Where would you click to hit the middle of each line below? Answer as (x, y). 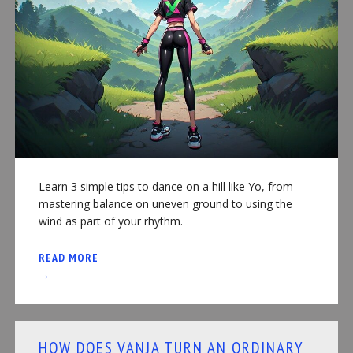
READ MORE (68, 258)
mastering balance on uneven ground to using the (165, 204)
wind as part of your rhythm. (110, 221)
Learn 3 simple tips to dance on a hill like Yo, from (165, 187)
